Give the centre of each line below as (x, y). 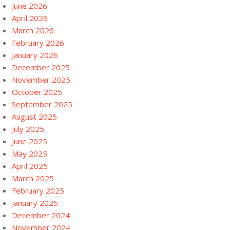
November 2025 (41, 80)
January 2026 (35, 55)
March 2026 (33, 30)
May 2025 (30, 154)
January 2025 (35, 203)
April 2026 (30, 18)
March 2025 (33, 178)
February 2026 (38, 43)
